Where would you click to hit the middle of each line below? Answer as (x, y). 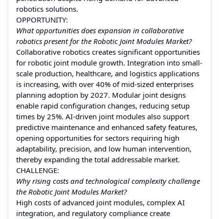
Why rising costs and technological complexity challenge (108, 181)
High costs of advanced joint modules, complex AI (100, 202)
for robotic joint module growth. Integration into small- (109, 62)
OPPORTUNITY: (42, 19)
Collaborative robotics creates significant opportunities (108, 52)
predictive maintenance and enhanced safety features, (107, 127)
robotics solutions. (47, 9)
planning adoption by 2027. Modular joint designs (101, 95)
